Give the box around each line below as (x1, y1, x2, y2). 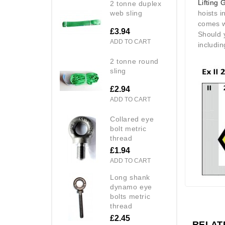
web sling (110, 9, 143, 17)
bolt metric (110, 124, 147, 133)
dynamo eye (110, 182, 152, 191)
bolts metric (110, 192, 151, 200)
